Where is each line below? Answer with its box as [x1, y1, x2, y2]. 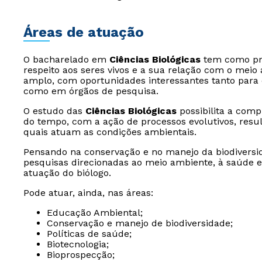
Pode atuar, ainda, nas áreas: [23, 187, 153, 198]
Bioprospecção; [47, 249, 115, 260]
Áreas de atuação [23, 24, 144, 40]
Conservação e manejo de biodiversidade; [47, 218, 233, 229]
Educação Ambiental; [47, 207, 143, 218]
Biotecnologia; [47, 239, 109, 250]
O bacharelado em [23, 54, 109, 65]
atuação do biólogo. [23, 167, 111, 178]
